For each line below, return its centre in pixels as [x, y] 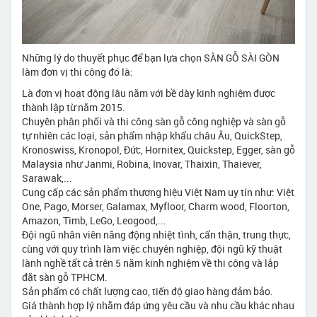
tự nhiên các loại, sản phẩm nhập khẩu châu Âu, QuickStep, [152, 136]
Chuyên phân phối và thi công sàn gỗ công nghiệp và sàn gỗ [154, 122]
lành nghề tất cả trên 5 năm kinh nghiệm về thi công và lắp [150, 263]
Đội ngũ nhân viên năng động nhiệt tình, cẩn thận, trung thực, [156, 235]
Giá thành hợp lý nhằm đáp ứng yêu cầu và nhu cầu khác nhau [158, 306]
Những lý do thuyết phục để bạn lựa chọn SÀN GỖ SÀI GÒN [151, 58]
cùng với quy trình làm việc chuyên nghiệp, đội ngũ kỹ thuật [152, 249]
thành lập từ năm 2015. [74, 108]
